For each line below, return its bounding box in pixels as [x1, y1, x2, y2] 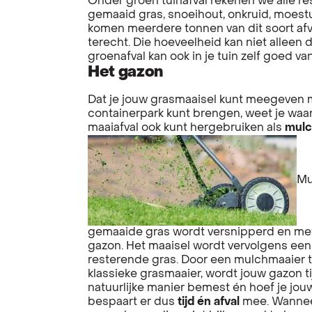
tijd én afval [178, 296, 240, 308]
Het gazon [88, 65, 163, 80]
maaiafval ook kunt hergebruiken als [88, 122, 285, 134]
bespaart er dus [88, 296, 178, 308]
